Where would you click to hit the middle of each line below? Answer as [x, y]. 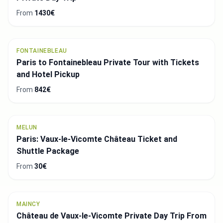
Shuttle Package [48, 151]
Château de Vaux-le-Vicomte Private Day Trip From [111, 216]
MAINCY [28, 204]
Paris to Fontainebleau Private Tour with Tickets [108, 62]
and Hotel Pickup [48, 74]
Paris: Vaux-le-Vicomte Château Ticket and [97, 139]
